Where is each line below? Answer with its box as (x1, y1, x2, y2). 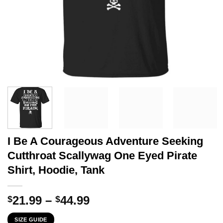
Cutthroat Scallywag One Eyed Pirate (7, 149, 197, 162)
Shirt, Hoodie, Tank (7, 163, 105, 176)
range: (89, 205, 125, 219)
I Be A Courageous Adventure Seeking (7, 134, 203, 147)
